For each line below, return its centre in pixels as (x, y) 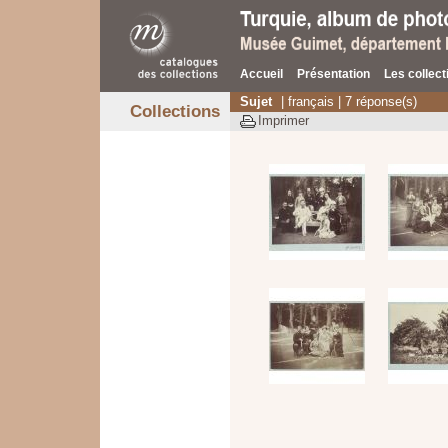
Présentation (333, 74)
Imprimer (283, 120)
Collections (175, 111)
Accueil (261, 74)
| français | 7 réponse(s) (347, 101)
